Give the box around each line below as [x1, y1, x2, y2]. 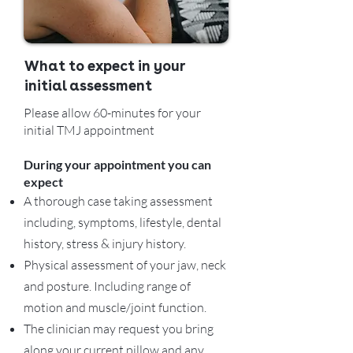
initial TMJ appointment [24, 122, 157, 138]
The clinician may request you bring [24, 321, 214, 336]
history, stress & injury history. [24, 236, 186, 251]
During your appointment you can [24, 157, 211, 172]
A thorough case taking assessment [24, 193, 213, 209]
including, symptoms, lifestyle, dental [24, 214, 221, 230]
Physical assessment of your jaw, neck [24, 257, 226, 273]
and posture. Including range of [24, 278, 191, 294]
